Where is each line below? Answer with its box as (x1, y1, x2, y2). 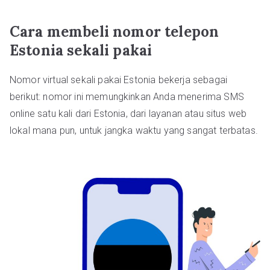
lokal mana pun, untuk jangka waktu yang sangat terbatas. (10, 125, 258, 136)
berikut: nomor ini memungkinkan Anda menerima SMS (10, 91, 244, 102)
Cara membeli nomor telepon (10, 22, 219, 41)
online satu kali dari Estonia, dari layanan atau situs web (10, 108, 247, 119)
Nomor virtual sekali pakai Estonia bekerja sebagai (10, 74, 228, 86)
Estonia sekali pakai (10, 41, 152, 60)
